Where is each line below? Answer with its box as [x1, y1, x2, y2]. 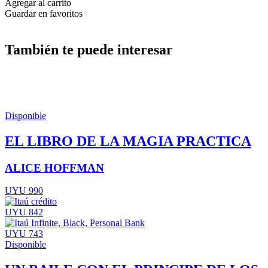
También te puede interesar [5, 41, 173, 57]
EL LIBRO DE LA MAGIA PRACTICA [5, 133, 251, 149]
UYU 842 [5, 207, 43, 218]
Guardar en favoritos [5, 8, 83, 19]
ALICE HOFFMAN [5, 161, 104, 174]
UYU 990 [5, 185, 43, 196]
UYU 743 [5, 229, 43, 239]
